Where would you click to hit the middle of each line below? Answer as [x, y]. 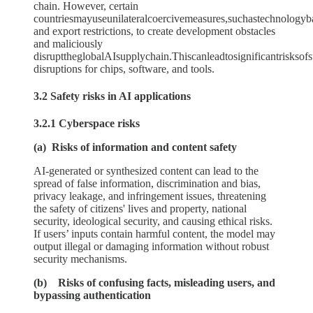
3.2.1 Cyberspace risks [87, 124]
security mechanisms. [80, 259]
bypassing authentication [92, 296]
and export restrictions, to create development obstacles [154, 31]
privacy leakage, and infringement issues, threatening [150, 196]
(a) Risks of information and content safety [135, 147]
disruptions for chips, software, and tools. [124, 68]
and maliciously [68, 43]
